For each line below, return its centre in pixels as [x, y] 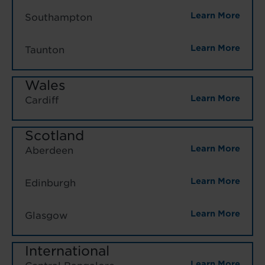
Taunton [45, 50]
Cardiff [42, 100]
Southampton [59, 17]
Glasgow [46, 215]
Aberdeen [49, 150]
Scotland [54, 135]
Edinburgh [50, 183]
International [67, 251]
